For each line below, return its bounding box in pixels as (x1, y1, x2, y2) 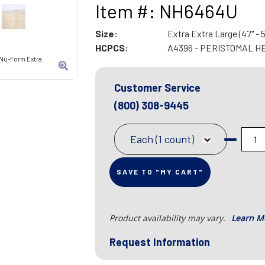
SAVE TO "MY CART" (116, 167, 203, 176)
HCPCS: (95, 42, 128, 54)
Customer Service (114, 81, 201, 95)
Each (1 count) (130, 132, 194, 146)
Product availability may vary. (109, 212, 228, 224)
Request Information (109, 235, 210, 249)
